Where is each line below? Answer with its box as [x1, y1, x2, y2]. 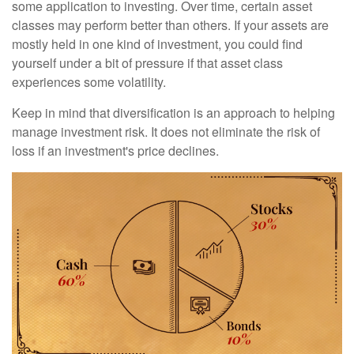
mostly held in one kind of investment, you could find [12, 34, 303, 53]
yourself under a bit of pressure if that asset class [12, 53, 283, 72]
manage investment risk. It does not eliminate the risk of [12, 122, 320, 141]
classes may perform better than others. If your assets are [12, 15, 329, 34]
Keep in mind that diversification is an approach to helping [12, 103, 335, 122]
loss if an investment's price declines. [12, 141, 219, 160]
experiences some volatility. [12, 72, 166, 91]
